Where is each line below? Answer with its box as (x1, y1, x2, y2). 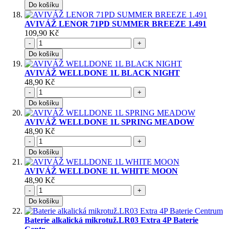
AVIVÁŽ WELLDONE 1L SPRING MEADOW (25, 118, 194, 127)
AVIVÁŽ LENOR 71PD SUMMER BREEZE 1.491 (25, 19, 207, 29)
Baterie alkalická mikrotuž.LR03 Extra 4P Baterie (25, 216, 198, 225)
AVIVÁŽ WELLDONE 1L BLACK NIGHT (25, 68, 180, 78)
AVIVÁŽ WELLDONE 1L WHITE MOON (25, 167, 178, 176)
